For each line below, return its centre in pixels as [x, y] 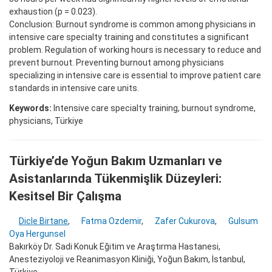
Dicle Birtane [43, 221]
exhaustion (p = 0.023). [53, 11]
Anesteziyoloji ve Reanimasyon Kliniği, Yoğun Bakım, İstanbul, [127, 260]
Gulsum [243, 221]
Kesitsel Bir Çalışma [65, 196]
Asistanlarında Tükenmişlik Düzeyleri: [115, 178]
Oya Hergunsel [37, 234]
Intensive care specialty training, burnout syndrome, [154, 108]
